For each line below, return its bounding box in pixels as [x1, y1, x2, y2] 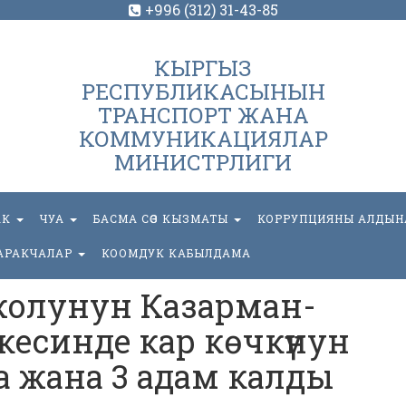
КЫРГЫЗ [154, 53, 252, 82]
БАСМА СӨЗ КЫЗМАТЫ [93, 211, 232, 226]
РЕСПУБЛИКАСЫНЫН [81, 77, 325, 106]
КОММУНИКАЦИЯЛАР [78, 124, 328, 153]
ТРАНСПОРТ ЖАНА [97, 101, 309, 130]
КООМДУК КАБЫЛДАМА [101, 246, 251, 260]
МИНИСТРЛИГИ [114, 148, 292, 177]
